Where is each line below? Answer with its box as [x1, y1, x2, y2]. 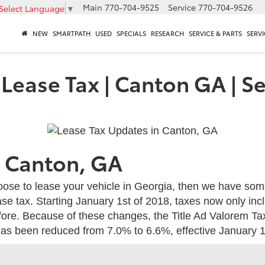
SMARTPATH [53, 28, 91, 38]
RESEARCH [151, 28, 184, 38]
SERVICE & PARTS [189, 28, 242, 38]
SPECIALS [117, 28, 146, 38]
